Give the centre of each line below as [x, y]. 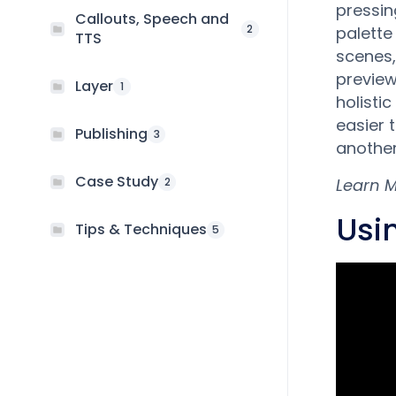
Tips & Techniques [141, 229]
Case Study [117, 182]
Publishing [111, 134]
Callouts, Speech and [152, 19]
